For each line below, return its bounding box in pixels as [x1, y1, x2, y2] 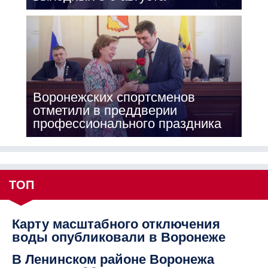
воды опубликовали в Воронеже [12, 230, 226, 245]
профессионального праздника [32, 116, 221, 132]
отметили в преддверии [32, 103, 177, 118]
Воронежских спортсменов [32, 90, 195, 105]
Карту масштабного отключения [12, 217, 220, 232]
